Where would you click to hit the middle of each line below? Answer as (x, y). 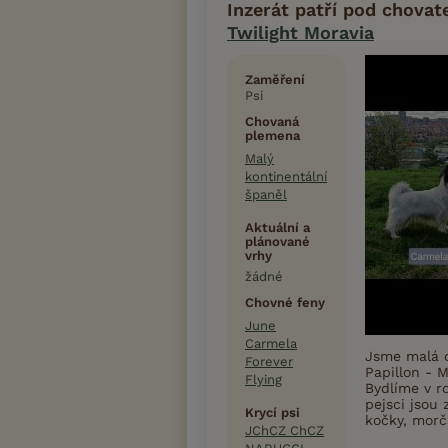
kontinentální (286, 177)
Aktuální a (277, 228)
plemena (272, 136)
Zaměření (275, 80)
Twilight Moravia (300, 33)
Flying (263, 380)
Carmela (271, 344)
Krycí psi (272, 413)
